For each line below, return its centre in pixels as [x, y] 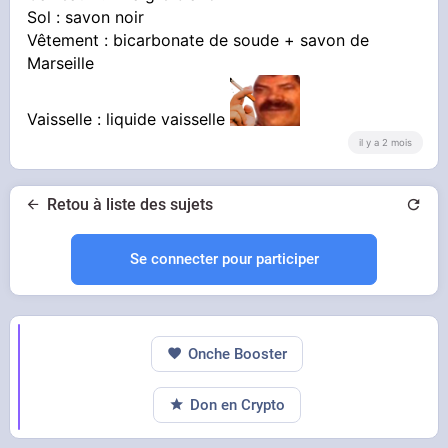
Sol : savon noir [86, 17]
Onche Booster [238, 353]
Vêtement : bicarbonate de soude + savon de [198, 40]
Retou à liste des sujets [130, 204]
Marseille [61, 63]
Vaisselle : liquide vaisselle [129, 119]
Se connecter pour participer [224, 258]
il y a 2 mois [385, 143]
